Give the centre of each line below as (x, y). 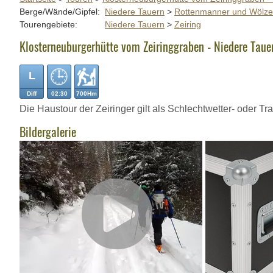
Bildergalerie (48, 132)
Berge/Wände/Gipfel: (60, 12)
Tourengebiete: (48, 24)
